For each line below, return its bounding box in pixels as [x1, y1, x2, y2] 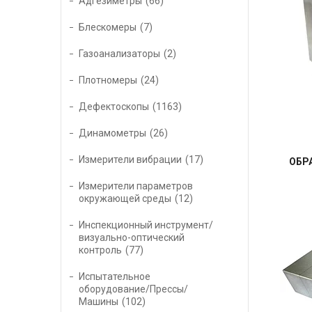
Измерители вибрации [79, 154, 182, 166]
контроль [79, 244, 122, 256]
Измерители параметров [79, 180, 193, 192]
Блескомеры [79, 22, 136, 33]
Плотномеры [79, 75, 137, 86]
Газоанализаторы [79, 48, 160, 60]
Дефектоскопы [79, 101, 149, 113]
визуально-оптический [79, 232, 185, 244]
